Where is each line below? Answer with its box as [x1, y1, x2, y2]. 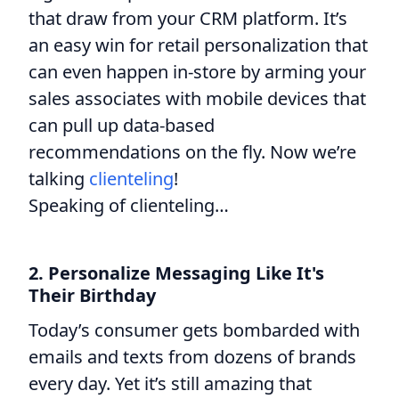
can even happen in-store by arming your [28, 59, 366, 84]
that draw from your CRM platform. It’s [28, 5, 347, 30]
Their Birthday [28, 282, 156, 307]
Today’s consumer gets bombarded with [28, 317, 360, 342]
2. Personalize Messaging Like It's [28, 260, 324, 285]
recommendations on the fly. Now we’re [28, 139, 356, 164]
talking [28, 166, 89, 191]
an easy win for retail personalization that [28, 32, 368, 57]
